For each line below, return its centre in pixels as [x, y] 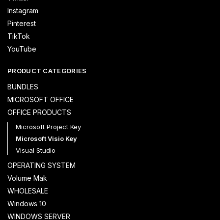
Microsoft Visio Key [46, 139]
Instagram [23, 10]
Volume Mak [27, 178]
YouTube [22, 49]
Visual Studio [35, 151]
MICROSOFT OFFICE [41, 100]
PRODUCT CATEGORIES [47, 70]
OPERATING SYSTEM [41, 165]
